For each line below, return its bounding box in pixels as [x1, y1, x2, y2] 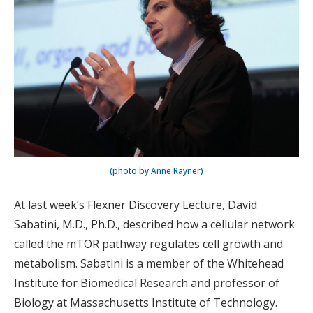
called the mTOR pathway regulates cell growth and [14, 236, 283, 252]
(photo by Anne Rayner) [110, 165, 203, 177]
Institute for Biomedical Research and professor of [14, 275, 279, 291]
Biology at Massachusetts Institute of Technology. [14, 295, 277, 311]
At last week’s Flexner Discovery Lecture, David [14, 197, 257, 213]
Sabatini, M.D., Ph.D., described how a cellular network [14, 217, 295, 233]
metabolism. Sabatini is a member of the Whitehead [14, 256, 284, 272]
